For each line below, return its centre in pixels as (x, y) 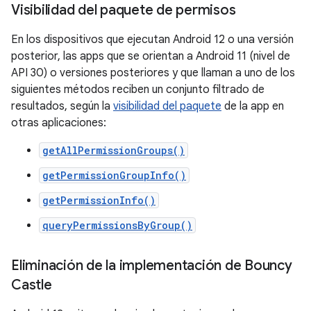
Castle (32, 285)
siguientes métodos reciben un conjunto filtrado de (138, 90)
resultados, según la (62, 107)
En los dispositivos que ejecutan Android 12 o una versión (152, 40)
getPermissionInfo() (99, 201)
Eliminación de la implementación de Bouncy (152, 266)
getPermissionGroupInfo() (114, 176)
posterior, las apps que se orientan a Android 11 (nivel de (151, 57)
